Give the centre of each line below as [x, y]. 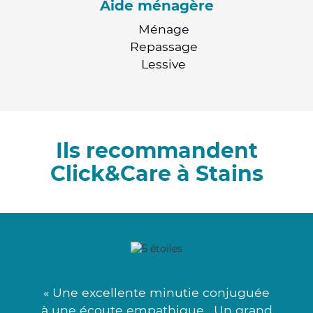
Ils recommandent [156, 150]
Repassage [163, 46]
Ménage [163, 29]
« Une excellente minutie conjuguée [156, 292]
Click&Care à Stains [156, 173]
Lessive [163, 64]
